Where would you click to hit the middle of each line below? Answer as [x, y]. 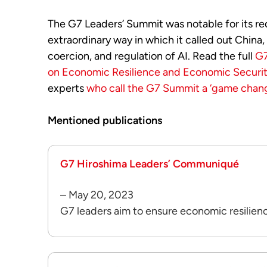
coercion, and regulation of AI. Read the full [151, 56]
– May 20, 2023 [97, 195]
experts [67, 88]
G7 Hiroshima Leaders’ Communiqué [150, 164]
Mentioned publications [105, 120]
